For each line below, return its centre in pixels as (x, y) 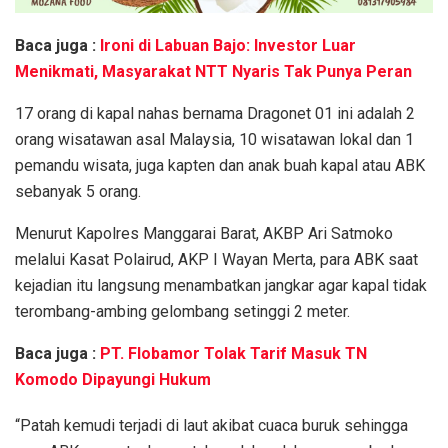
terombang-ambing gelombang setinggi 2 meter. (182, 312)
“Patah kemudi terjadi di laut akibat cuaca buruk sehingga (211, 426)
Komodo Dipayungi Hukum (113, 380)
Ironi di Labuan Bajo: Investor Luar (228, 46)
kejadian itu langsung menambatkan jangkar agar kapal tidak (221, 286)
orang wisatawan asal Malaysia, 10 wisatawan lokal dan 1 (214, 140)
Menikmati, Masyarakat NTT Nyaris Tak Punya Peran (213, 72)
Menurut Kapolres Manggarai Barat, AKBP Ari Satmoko (204, 234)
